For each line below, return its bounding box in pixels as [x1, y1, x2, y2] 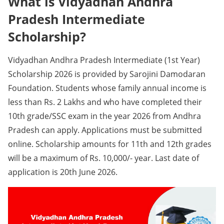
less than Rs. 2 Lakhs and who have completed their [8, 96, 202, 107]
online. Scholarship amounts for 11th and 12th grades [8, 138, 211, 149]
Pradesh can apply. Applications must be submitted [8, 124, 202, 135]
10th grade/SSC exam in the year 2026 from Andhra [8, 110, 201, 121]
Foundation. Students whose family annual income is [8, 82, 206, 93]
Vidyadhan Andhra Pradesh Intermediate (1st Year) [8, 54, 200, 65]
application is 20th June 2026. [8, 166, 117, 177]
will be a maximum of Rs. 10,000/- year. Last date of [8, 152, 199, 163]
